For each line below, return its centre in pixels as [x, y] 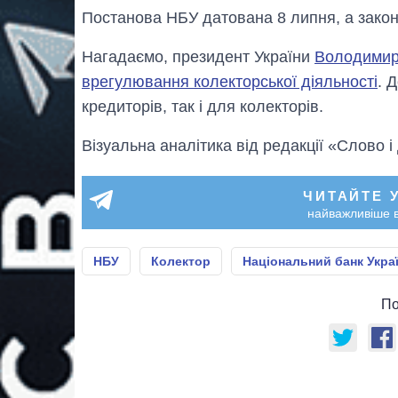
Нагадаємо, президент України [198, 56]
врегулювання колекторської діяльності [230, 81]
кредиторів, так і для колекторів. [203, 106]
